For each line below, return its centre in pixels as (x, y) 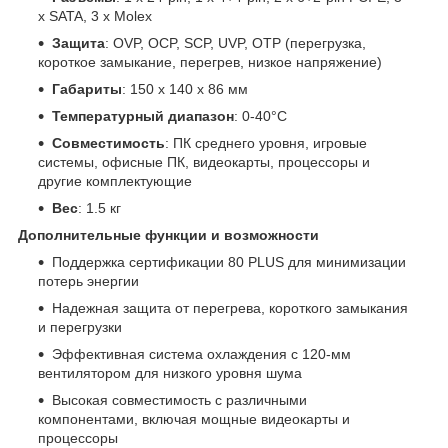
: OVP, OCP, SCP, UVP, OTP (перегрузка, (235, 42)
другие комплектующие (115, 180)
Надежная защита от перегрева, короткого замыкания (230, 307)
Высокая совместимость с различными (179, 399)
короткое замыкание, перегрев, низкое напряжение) (210, 61)
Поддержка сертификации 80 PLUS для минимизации (229, 261)
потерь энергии (88, 280)
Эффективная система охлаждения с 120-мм (201, 353)
